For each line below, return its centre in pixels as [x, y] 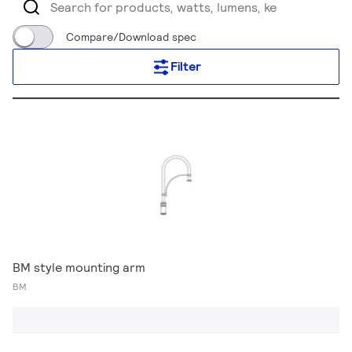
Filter [185, 66]
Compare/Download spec [131, 37]
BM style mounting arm [79, 268]
